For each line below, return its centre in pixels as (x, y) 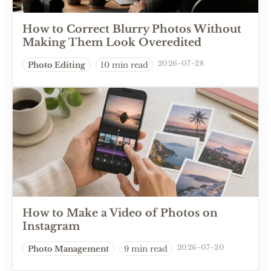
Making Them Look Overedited (112, 42)
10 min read (124, 65)
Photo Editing (57, 65)
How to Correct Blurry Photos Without (132, 29)
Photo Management (68, 249)
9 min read (146, 249)
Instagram (51, 226)
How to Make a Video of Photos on (120, 213)
